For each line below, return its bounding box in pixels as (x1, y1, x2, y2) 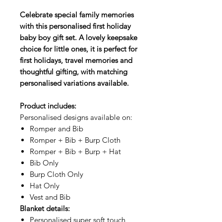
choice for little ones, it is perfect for (20, 44, 137, 54)
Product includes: (20, 101, 76, 111)
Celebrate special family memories (20, 10, 134, 20)
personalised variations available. (20, 78, 129, 88)
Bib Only (30, 158, 58, 168)
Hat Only (30, 181, 59, 191)
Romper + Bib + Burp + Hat (30, 147, 121, 157)
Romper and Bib (30, 124, 83, 134)
